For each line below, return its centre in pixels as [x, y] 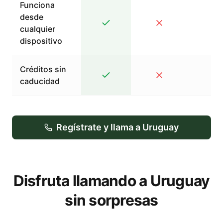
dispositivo [41, 41]
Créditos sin [43, 69]
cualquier [38, 29]
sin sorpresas [111, 200]
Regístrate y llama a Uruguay [117, 127]
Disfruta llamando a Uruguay [111, 181]
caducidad [40, 81]
